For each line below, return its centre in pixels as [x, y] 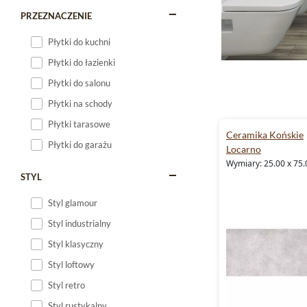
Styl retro [66, 285]
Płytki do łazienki [82, 62]
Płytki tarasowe [79, 124]
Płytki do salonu [79, 83]
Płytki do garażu [80, 145]
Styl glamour [73, 203]
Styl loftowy [71, 265]
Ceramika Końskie [265, 135]
